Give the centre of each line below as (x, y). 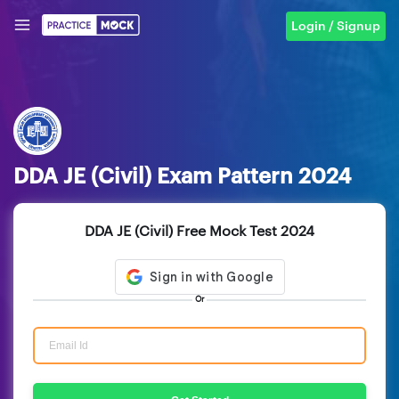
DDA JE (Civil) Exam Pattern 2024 (182, 176)
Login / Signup (336, 26)
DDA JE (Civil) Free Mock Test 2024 (199, 232)
